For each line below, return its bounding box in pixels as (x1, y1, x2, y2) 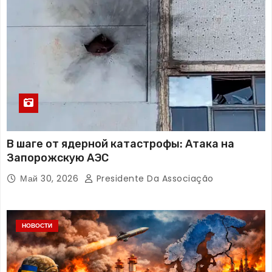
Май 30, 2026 (20, 172, 81, 185)
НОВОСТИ (22, 220, 52, 230)
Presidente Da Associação (93, 172, 214, 185)
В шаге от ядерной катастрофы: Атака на (7, 137, 234, 151)
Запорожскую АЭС (7, 151, 109, 165)
